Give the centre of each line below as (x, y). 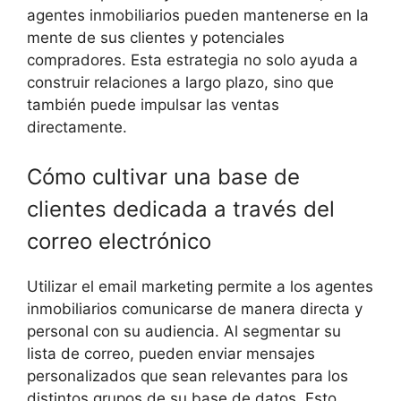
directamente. (77, 127)
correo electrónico (119, 242)
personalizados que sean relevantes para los (188, 376)
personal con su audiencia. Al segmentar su (184, 332)
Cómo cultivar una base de (163, 177)
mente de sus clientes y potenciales (156, 37)
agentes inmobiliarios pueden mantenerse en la (198, 15)
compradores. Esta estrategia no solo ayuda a (192, 60)
